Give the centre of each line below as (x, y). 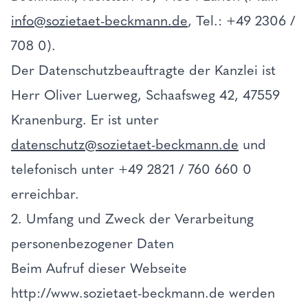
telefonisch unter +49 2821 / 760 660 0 (131, 169)
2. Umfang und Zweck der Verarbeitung (132, 219)
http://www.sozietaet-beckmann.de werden (143, 293)
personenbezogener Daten (92, 243)
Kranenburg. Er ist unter (85, 120)
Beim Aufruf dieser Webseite (99, 268)
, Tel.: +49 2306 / (242, 21)
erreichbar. (45, 194)
